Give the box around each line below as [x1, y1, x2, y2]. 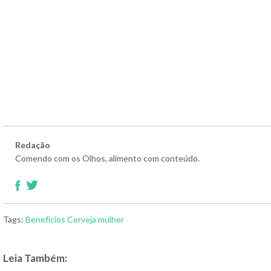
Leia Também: [3, 252, 67, 265]
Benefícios [25, 214, 65, 225]
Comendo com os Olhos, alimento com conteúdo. [15, 153, 200, 164]
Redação [15, 140, 50, 151]
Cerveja [67, 214, 96, 225]
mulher [98, 214, 124, 225]
